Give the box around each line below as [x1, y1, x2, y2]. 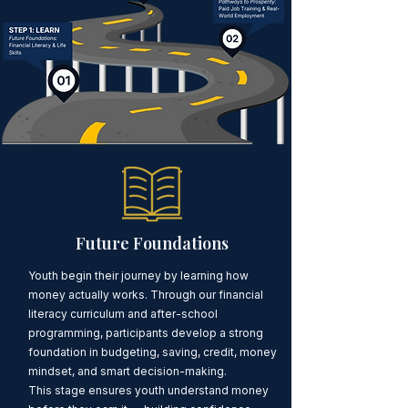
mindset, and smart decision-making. [27, 363, 227, 378]
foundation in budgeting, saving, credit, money [27, 344, 277, 359]
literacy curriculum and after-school [27, 306, 218, 321]
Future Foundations [75, 231, 229, 254]
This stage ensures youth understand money [27, 382, 269, 397]
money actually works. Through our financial [27, 287, 263, 301]
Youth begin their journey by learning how [27, 268, 249, 282]
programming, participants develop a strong [27, 325, 263, 340]
